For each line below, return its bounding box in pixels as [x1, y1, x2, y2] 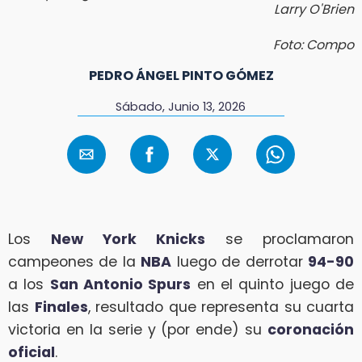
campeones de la [8, 251, 141, 271]
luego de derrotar [171, 251, 309, 271]
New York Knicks [51, 229, 205, 249]
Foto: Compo [273, 35, 354, 54]
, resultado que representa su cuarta [87, 297, 354, 317]
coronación [267, 319, 354, 339]
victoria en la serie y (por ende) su [8, 319, 267, 339]
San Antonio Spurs [49, 274, 192, 294]
